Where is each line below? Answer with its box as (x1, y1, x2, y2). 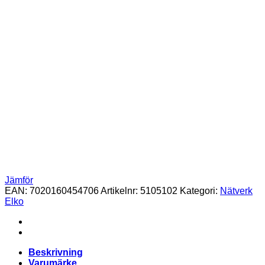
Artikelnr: (101, 185, 140, 196)
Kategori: (180, 185, 220, 196)
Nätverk (220, 185, 253, 196)
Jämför (5, 174, 33, 185)
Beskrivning (28, 247, 83, 257)
